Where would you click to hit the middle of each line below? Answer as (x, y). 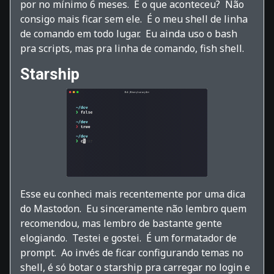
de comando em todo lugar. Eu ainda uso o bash (129, 34)
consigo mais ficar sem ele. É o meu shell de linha (134, 19)
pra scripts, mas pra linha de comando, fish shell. (132, 49)
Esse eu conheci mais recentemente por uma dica (133, 194)
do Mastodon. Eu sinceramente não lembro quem (133, 208)
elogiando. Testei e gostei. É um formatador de (128, 238)
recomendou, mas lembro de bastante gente (121, 223)
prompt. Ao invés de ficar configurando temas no (132, 252)
